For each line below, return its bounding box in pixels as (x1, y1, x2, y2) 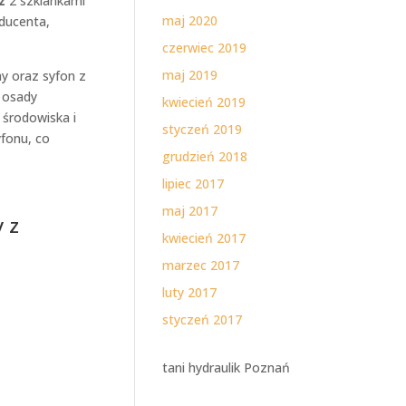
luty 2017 (162, 284, 217, 301)
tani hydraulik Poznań (162, 359, 291, 376)
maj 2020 (162, 12, 218, 29)
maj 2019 (162, 66, 218, 83)
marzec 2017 (162, 256, 240, 274)
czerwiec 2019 (162, 39, 247, 56)
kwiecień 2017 (162, 229, 246, 246)
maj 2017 (162, 202, 218, 219)
